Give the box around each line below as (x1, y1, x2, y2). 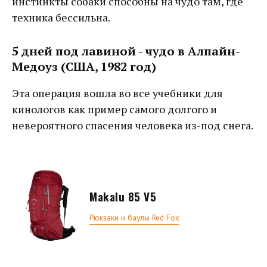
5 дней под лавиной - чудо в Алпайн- (12, 42, 240, 59)
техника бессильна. (12, 10, 110, 24)
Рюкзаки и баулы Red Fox (89, 212, 179, 223)
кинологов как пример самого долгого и (12, 101, 217, 116)
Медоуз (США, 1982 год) (12, 58, 156, 74)
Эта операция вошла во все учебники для (12, 85, 223, 100)
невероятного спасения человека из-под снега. (12, 117, 253, 132)
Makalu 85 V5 (89, 188, 156, 206)
